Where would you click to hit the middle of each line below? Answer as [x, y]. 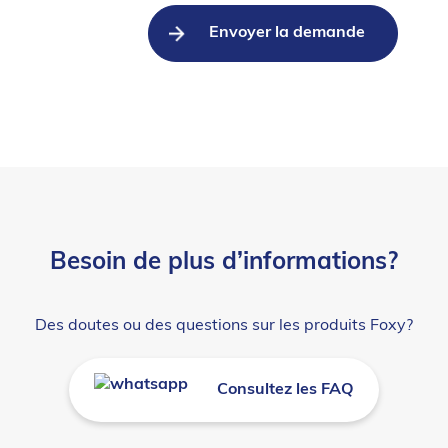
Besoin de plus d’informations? [224, 262]
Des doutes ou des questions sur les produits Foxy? [224, 325]
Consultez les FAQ [285, 389]
